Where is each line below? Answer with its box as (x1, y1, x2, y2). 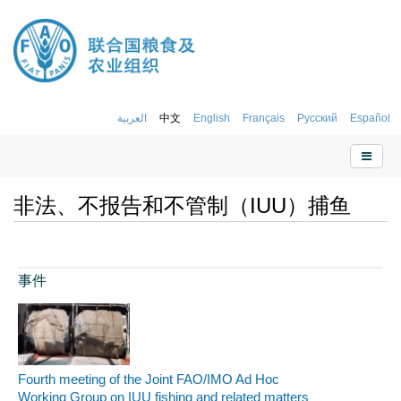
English (193, 111, 230, 124)
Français (243, 111, 285, 124)
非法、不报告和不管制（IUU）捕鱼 (13, 192, 351, 218)
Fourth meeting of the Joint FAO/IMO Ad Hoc (18, 372, 279, 388)
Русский (297, 111, 337, 124)
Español (350, 111, 390, 124)
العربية (117, 111, 147, 124)
